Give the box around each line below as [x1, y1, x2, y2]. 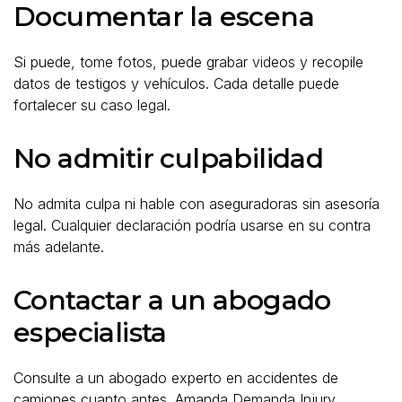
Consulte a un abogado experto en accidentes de [13, 368, 338, 387]
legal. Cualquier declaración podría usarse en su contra [13, 215, 371, 234]
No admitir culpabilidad [13, 141, 324, 175]
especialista [13, 315, 167, 349]
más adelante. [13, 237, 104, 256]
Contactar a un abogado [13, 283, 331, 317]
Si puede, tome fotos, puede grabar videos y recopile [13, 52, 363, 71]
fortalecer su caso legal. [13, 95, 170, 114]
